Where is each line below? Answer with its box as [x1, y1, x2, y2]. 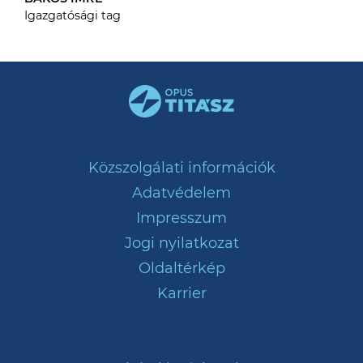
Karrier [156, 284, 207, 302]
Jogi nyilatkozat [124, 233, 239, 252]
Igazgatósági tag [24, 7, 121, 23]
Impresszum [136, 208, 227, 227]
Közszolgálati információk [88, 158, 275, 177]
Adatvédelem [132, 183, 231, 202]
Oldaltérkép [138, 258, 225, 277]
